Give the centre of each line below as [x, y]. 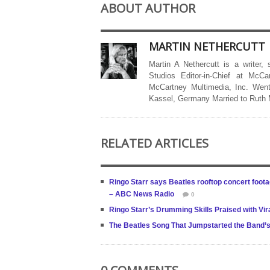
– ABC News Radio [142, 194]
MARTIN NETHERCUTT [207, 47]
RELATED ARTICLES [155, 143]
